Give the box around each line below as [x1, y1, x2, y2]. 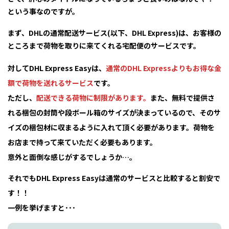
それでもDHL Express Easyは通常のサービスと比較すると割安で [8, 172, 220, 183]
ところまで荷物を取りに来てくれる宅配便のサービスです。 [8, 40, 200, 51]
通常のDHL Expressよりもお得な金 [106, 62, 221, 73]
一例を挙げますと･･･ [8, 202, 76, 213]
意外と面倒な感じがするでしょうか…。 [8, 151, 136, 162]
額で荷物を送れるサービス [8, 77, 94, 88]
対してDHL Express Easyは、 [8, 62, 106, 73]
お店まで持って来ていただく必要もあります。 [8, 136, 157, 147]
